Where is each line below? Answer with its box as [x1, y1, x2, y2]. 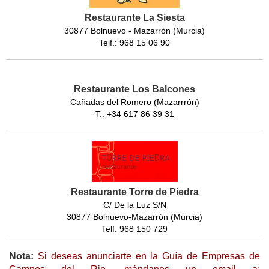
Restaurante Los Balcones [74, 83, 195, 94]
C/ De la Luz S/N [103, 199, 166, 210]
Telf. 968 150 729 [101, 223, 168, 234]
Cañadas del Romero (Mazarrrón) [70, 97, 199, 107]
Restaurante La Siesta [84, 12, 185, 23]
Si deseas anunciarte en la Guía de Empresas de [34, 250, 260, 261]
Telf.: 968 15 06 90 [99, 37, 170, 47]
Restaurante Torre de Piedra [70, 186, 199, 197]
